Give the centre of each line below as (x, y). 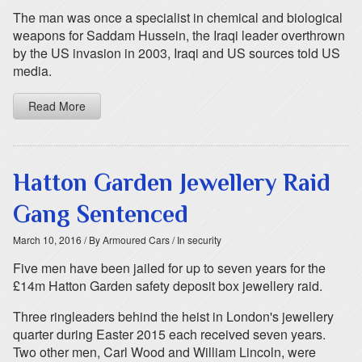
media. (32, 71)
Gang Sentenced (101, 214)
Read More (57, 106)
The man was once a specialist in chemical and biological (178, 17)
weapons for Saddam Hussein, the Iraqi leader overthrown (179, 35)
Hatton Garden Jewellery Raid (172, 183)
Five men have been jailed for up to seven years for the (169, 268)
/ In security (196, 240)
